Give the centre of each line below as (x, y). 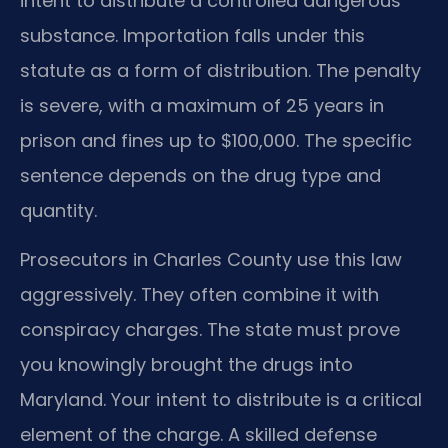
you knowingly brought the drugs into (186, 364)
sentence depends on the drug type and (200, 175)
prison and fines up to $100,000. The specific (216, 140)
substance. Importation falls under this (192, 35)
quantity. (58, 210)
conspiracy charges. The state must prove (210, 329)
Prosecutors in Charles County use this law (211, 259)
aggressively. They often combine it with (199, 294)
